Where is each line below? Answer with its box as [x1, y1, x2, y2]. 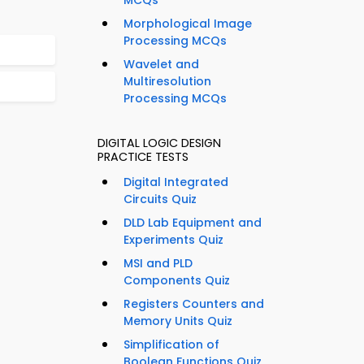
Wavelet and [123, 56, 199, 73]
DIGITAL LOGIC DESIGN [97, 135, 221, 152]
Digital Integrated [123, 174, 228, 191]
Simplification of [123, 336, 219, 353]
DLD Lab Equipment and [123, 214, 262, 232]
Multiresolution [123, 73, 211, 90]
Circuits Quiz [123, 191, 197, 208]
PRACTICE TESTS [97, 149, 188, 166]
